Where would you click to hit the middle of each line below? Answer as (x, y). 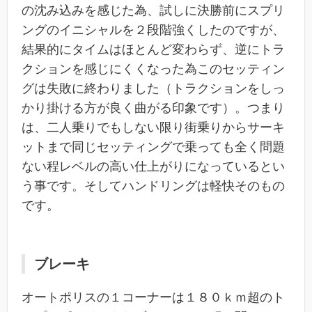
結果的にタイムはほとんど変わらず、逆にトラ (153, 49)
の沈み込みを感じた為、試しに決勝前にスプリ (153, 10)
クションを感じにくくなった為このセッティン (153, 69)
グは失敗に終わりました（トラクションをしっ (153, 88)
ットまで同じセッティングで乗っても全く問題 (153, 147)
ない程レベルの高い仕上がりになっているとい (153, 166)
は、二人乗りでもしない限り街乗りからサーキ (153, 127)
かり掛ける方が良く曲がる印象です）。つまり (153, 108)
